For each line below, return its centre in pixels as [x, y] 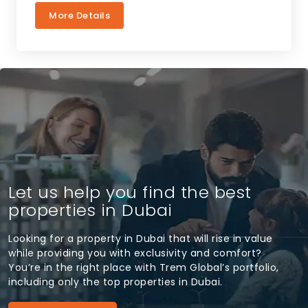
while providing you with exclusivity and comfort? [135, 253]
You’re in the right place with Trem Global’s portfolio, [144, 267]
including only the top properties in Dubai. [115, 282]
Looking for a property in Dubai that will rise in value [141, 238]
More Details [79, 15]
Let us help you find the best [130, 192]
